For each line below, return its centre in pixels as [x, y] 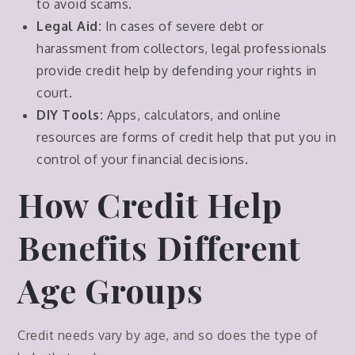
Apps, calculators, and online [192, 115]
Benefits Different [159, 248]
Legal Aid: [69, 27]
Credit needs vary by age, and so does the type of [168, 336]
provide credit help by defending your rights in [177, 71]
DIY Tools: [70, 115]
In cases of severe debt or [183, 27]
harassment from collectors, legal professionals [182, 49]
